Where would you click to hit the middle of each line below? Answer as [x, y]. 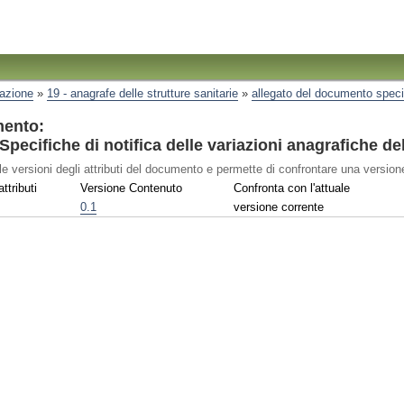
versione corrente [279, 207]
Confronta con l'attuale [292, 188]
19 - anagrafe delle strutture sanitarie [142, 94]
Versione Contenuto [131, 188]
